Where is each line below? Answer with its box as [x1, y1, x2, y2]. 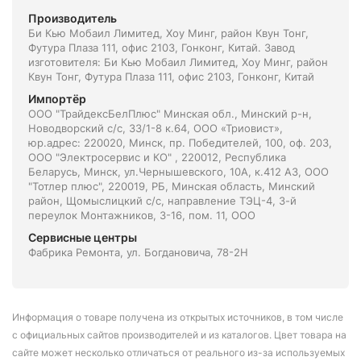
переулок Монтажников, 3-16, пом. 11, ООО [28, 209, 255, 222]
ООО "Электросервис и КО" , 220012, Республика [28, 151, 286, 164]
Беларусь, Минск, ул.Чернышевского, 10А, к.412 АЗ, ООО [28, 165, 329, 178]
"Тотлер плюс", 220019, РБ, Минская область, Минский [28, 180, 315, 193]
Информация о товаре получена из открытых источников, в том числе [12, 311, 343, 323]
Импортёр [28, 92, 86, 106]
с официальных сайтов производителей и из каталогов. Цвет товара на [12, 329, 346, 341]
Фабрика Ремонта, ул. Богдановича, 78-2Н [28, 246, 248, 259]
